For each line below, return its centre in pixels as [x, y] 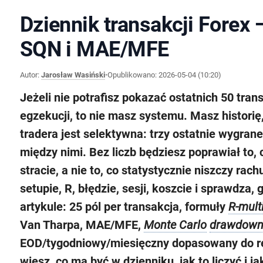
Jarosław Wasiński [73, 75]
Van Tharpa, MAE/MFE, [82, 225]
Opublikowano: [133, 75]
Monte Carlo [175, 225]
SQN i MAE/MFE [94, 49]
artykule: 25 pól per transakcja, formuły [124, 207]
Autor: [30, 75]
